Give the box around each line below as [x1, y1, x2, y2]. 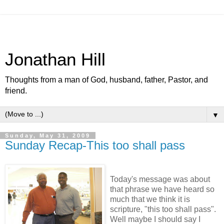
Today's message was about [110, 174, 210, 183]
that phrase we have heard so [110, 184, 214, 193]
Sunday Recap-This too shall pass [5, 138, 185, 152]
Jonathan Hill [5, 50, 105, 69]
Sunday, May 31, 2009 [5, 132, 90, 138]
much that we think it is [110, 194, 190, 203]
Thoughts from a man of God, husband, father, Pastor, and [5, 75, 208, 84]
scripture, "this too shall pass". [110, 204, 216, 213]
